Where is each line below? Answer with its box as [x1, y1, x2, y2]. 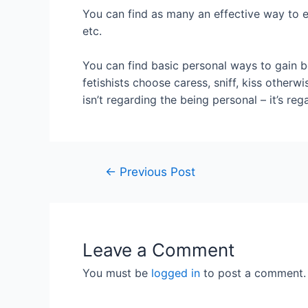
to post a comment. [200, 266, 306, 280]
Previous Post [115, 164, 195, 179]
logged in [151, 266, 200, 280]
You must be [82, 266, 151, 280]
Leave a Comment [82, 239, 234, 261]
